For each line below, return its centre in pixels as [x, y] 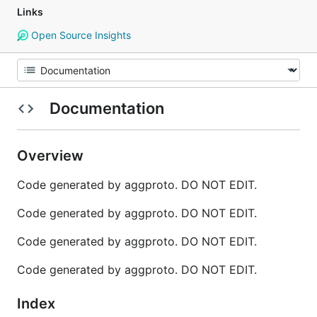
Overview [52, 156]
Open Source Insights [79, 35]
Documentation [106, 108]
